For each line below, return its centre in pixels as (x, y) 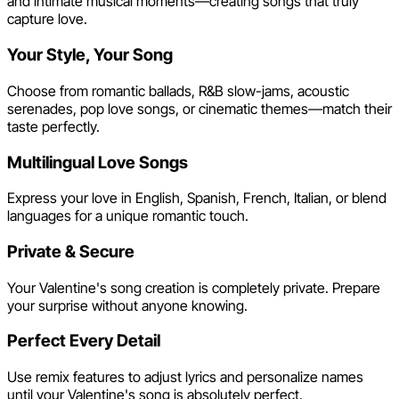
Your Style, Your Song (90, 55)
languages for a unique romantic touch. (128, 216)
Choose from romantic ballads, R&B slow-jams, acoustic (178, 90)
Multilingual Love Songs (98, 162)
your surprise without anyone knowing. (127, 305)
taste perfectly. (53, 126)
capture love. (47, 19)
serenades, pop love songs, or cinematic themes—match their (199, 108)
